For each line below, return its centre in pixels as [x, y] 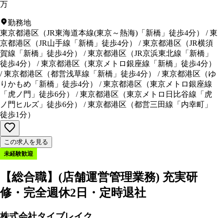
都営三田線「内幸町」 [173, 105]
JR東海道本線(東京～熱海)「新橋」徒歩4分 [121, 33]
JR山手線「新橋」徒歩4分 [84, 43]
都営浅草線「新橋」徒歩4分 [99, 74]
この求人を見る [26, 142]
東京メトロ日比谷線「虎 [169, 94]
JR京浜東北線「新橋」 [173, 54]
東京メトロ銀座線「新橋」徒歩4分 [148, 64]
